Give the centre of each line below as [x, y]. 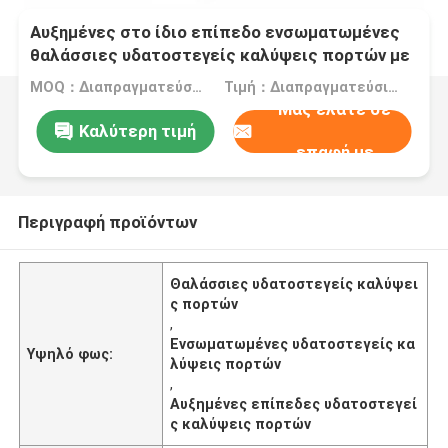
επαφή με [334, 152]
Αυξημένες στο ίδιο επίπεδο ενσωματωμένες [215, 32]
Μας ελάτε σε [335, 109]
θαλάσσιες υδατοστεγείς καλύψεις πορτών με [220, 55]
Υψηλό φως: [70, 353]
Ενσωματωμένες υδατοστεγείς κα [293, 343]
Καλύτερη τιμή [137, 130]
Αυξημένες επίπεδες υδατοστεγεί [294, 403]
